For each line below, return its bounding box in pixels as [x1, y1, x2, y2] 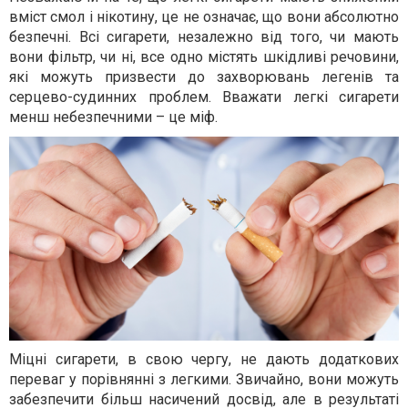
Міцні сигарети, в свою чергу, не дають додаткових [9, 351, 399, 369]
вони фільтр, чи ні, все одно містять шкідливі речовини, [9, 47, 399, 66]
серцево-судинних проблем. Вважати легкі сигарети [9, 87, 399, 106]
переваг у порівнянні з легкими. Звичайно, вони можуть [9, 371, 399, 389]
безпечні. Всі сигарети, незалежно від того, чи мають [9, 27, 399, 46]
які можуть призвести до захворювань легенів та [9, 67, 399, 86]
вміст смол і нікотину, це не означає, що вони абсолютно [9, 7, 399, 25]
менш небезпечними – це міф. [9, 107, 218, 126]
